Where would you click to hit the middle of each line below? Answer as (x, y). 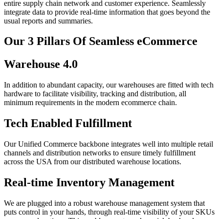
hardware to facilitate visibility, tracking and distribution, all (95, 94)
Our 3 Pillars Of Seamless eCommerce (101, 41)
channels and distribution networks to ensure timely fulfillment (100, 153)
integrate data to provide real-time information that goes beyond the (107, 12)
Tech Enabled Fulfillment (68, 123)
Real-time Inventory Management (89, 182)
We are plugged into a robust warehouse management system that (104, 203)
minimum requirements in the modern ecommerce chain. (90, 103)
